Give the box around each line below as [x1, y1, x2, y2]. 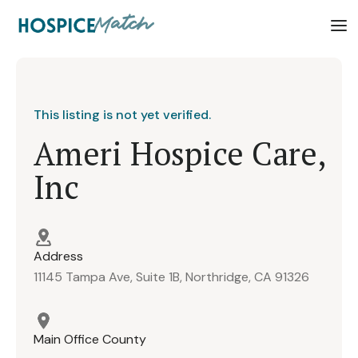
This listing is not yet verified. [34, 105, 211, 123]
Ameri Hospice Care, [34, 131, 324, 174]
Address [34, 247, 83, 265]
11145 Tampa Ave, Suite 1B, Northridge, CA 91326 [34, 268, 309, 286]
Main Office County [34, 331, 146, 348]
